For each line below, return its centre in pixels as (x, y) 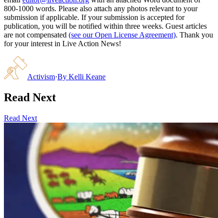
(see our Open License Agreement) (122, 35)
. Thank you (194, 35)
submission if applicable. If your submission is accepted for (94, 17)
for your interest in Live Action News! (63, 43)
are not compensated (35, 35)
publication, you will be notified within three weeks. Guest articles (105, 26)
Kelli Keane (87, 76)
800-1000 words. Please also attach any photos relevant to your (101, 8)
